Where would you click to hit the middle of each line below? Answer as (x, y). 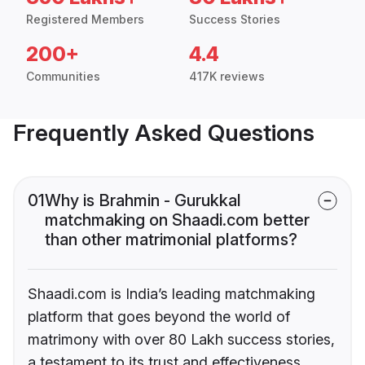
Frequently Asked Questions (164, 133)
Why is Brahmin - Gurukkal (143, 201)
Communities (63, 77)
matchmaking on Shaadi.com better (177, 220)
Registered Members (85, 20)
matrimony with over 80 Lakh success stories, (181, 340)
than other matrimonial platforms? (171, 240)
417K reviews (227, 77)
